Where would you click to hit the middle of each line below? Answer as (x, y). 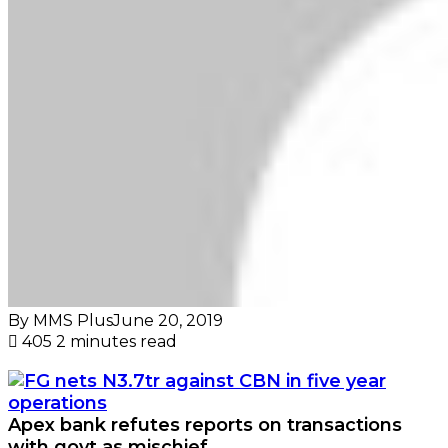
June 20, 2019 (168, 320)
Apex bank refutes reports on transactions (205, 424)
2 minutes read (116, 341)
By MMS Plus (60, 320)
